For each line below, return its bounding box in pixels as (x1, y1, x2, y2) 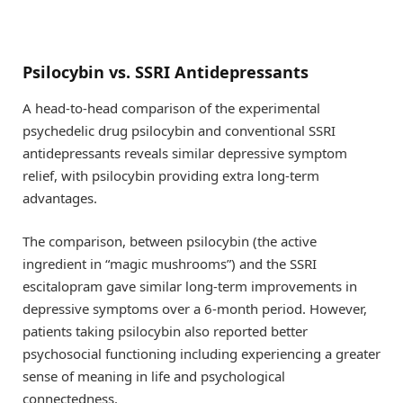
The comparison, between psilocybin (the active (22, 232, 317, 251)
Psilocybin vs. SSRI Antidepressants (22, 61, 309, 84)
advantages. (22, 189, 97, 208)
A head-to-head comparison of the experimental (22, 99, 320, 118)
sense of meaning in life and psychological (22, 367, 285, 386)
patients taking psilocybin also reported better (22, 322, 308, 341)
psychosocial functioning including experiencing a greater (22, 345, 381, 363)
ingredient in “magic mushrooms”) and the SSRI (22, 255, 317, 273)
